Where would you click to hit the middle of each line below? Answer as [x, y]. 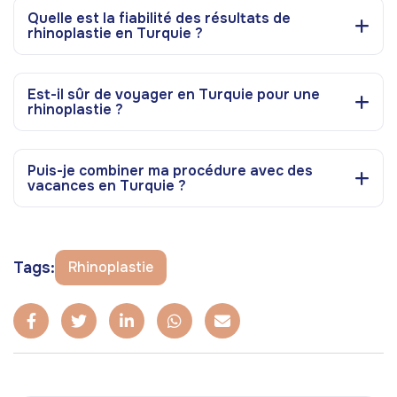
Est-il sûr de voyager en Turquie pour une [174, 94]
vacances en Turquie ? [107, 185]
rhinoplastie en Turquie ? [115, 33]
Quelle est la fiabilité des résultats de [159, 18]
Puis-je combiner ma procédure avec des [170, 170]
